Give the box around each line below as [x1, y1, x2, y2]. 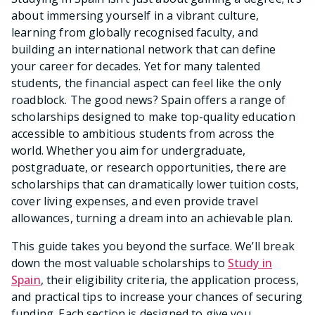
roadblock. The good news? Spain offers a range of [11, 91, 286, 108]
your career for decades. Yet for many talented [11, 58, 260, 74]
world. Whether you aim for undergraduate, [11, 142, 246, 158]
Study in [227, 255, 273, 271]
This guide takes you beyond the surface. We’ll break [11, 238, 295, 254]
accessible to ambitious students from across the [11, 125, 275, 141]
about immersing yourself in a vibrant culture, [11, 7, 259, 23]
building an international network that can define [11, 41, 276, 57]
